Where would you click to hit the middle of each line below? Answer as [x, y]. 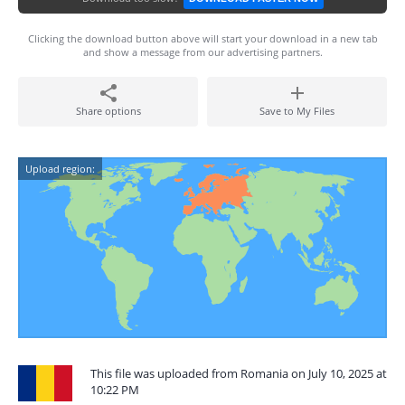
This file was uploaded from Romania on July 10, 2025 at [239, 373]
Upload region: [60, 169]
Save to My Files [297, 111]
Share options [108, 111]
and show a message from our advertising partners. [202, 52]
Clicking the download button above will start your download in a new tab [202, 38]
